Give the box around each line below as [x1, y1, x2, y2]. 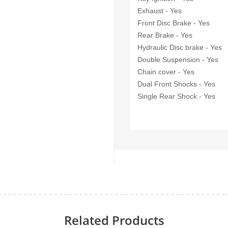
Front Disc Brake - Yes [137, 18, 212, 27]
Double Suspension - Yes [137, 55, 220, 64]
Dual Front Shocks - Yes [137, 79, 215, 88]
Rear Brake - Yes [137, 31, 194, 39]
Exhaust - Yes [137, 6, 182, 15]
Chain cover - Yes [137, 67, 196, 76]
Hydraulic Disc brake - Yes [137, 43, 222, 51]
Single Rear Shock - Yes [137, 92, 215, 100]
